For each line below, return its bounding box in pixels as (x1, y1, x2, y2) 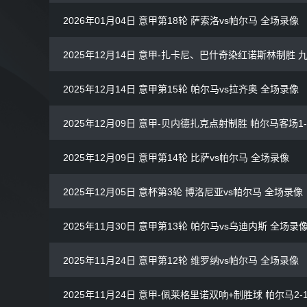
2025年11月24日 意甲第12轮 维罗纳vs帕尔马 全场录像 (63, 255, 299, 267)
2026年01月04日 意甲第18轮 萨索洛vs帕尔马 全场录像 (63, 15, 299, 27)
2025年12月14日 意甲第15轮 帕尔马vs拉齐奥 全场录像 (63, 84, 299, 95)
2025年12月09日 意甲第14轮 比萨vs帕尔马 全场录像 (63, 152, 289, 164)
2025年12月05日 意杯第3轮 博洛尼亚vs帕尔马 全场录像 (63, 186, 303, 198)
